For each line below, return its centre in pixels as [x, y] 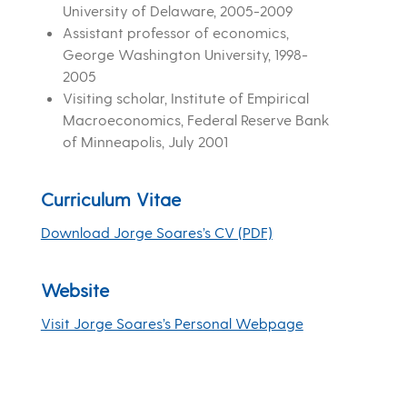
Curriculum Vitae [110, 199]
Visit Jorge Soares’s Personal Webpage [172, 323]
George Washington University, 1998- [185, 55]
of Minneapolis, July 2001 [145, 142]
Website [74, 290]
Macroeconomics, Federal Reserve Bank [195, 120]
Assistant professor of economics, [175, 33]
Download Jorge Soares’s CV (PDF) [156, 233]
